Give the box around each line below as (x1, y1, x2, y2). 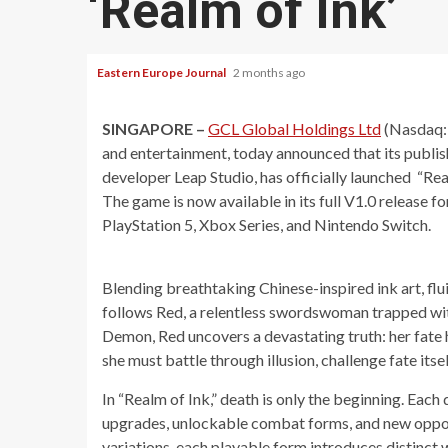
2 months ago (233, 65, 307, 80)
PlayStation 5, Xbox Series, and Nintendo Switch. (102, 215, 431, 234)
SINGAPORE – (102, 119, 208, 138)
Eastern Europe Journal (97, 65, 228, 80)
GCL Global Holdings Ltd (208, 119, 381, 138)
